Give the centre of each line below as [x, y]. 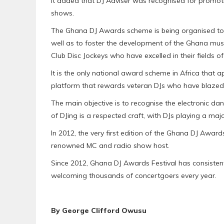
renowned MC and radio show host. [110, 146]
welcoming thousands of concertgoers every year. [134, 176]
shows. [62, 13]
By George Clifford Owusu [99, 211]
